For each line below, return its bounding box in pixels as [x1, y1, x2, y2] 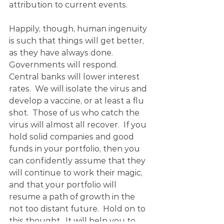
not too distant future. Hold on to [9, 204, 147, 213]
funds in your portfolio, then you [9, 144, 142, 153]
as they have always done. [9, 48, 117, 57]
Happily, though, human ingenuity [9, 24, 149, 33]
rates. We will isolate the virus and [9, 84, 149, 93]
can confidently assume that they [9, 156, 147, 165]
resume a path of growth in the [9, 192, 137, 201]
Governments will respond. [9, 60, 122, 69]
